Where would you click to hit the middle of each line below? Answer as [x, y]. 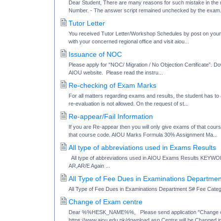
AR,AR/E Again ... [89, 166]
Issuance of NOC [95, 54]
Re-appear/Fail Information [111, 116]
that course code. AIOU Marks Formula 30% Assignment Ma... [143, 134]
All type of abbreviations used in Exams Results [142, 147]
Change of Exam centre [106, 202]
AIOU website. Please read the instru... [116, 72]
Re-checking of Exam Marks [112, 85]
